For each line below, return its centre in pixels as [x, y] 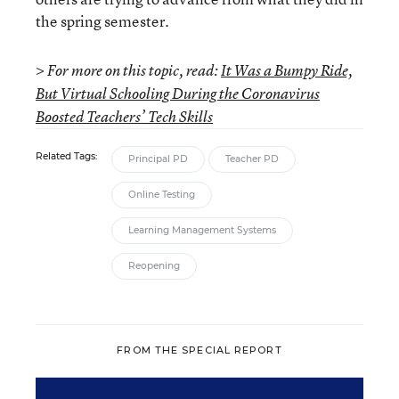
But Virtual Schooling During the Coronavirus [178, 93]
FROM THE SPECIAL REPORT [199, 350]
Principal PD [158, 159]
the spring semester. [102, 20]
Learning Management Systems [202, 230]
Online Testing [162, 194]
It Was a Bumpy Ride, [287, 70]
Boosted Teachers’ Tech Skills [124, 116]
